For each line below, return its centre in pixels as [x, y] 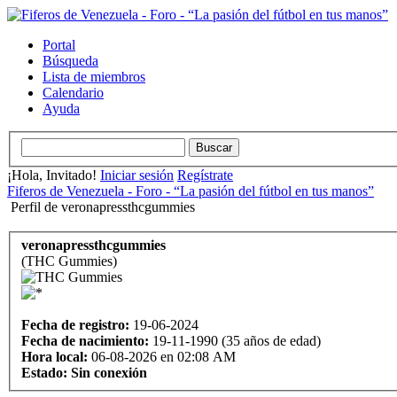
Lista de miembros [94, 77]
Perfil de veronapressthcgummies [103, 206]
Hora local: [54, 357]
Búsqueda [70, 61]
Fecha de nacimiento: [85, 341]
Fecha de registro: [75, 325]
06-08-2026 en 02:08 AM [162, 357]
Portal [59, 45]
